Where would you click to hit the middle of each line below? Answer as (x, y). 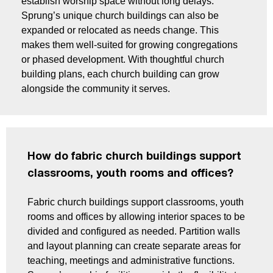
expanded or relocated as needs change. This (120, 30)
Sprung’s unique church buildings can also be (120, 16)
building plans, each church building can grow (120, 74)
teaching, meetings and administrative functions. (131, 261)
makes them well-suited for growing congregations (129, 45)
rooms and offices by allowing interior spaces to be (136, 217)
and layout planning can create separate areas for (134, 246)
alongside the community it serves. (96, 89)
